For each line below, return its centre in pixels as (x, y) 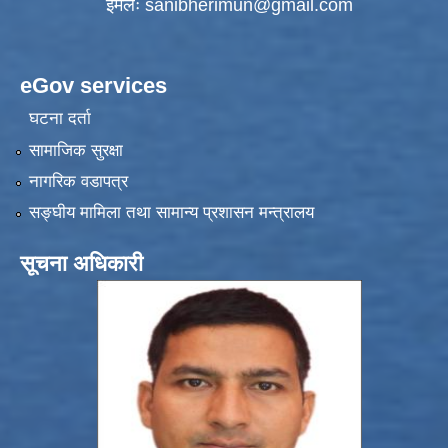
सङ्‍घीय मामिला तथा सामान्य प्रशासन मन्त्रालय (171, 213)
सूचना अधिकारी (81, 264)
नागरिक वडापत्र (78, 182)
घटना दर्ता (59, 119)
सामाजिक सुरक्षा (75, 150)
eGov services (93, 85)
